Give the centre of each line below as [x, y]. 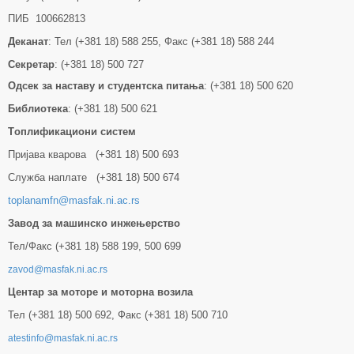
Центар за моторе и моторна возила [105, 292]
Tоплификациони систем [72, 132]
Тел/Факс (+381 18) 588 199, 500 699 [94, 246]
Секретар [31, 64]
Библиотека [38, 109]
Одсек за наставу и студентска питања [106, 86]
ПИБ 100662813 [47, 19]
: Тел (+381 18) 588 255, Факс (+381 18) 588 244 [161, 41]
